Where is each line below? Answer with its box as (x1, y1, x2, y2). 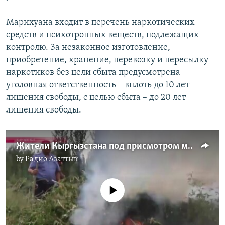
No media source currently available (47, 179, 186, 189)
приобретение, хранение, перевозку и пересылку (6, 55, 208, 65)
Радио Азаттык (25, 155, 78, 164)
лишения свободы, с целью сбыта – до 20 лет (6, 93, 186, 103)
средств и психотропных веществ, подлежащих (6, 30, 199, 40)
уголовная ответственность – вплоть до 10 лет (6, 80, 189, 90)
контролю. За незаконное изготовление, (6, 43, 170, 53)
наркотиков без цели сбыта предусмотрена (6, 68, 180, 78)
